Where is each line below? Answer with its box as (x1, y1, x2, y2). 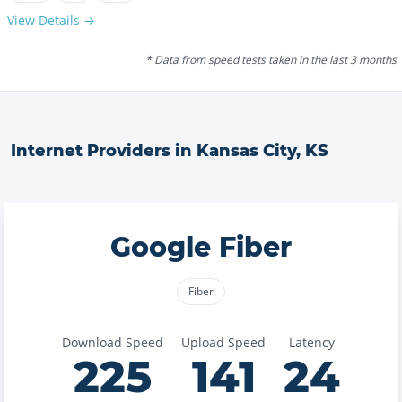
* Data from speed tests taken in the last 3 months (145, 52, 397, 67)
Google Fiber (110, 231, 292, 264)
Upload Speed (181, 334, 266, 351)
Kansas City (197, 141, 296, 161)
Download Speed (62, 334, 163, 351)
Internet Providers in (11, 141, 197, 161)
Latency (289, 334, 335, 351)
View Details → (7, 12, 95, 29)
